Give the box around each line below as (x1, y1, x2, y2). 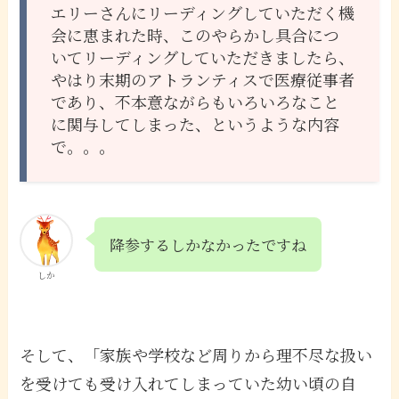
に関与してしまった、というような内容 (51, 112, 340, 136)
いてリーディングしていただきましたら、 (51, 45, 355, 69)
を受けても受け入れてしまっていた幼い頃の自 (20, 370, 357, 395)
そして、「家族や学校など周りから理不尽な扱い (20, 342, 373, 366)
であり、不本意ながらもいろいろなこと (51, 90, 340, 114)
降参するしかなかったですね (110, 232, 307, 256)
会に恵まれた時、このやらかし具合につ (51, 23, 340, 47)
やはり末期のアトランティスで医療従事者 (51, 68, 355, 92)
